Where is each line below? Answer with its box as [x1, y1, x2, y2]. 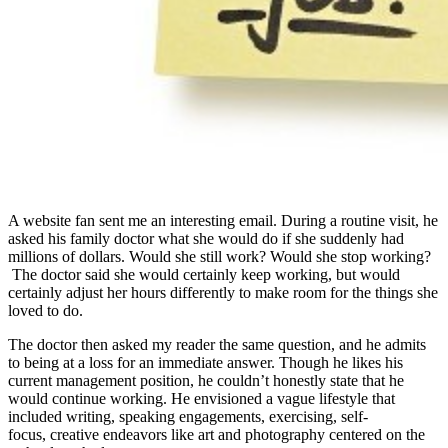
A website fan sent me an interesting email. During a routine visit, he [8, 212, 438, 230]
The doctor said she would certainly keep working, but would [8, 266, 400, 284]
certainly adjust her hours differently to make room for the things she [8, 284, 438, 302]
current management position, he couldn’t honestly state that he [8, 372, 404, 390]
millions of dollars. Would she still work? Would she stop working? [8, 248, 431, 266]
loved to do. [8, 302, 83, 320]
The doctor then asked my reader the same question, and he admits [8, 336, 426, 354]
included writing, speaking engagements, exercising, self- [8, 408, 368, 426]
